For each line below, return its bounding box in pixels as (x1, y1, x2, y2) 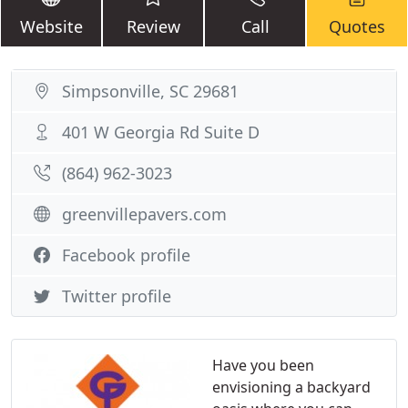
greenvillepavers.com (62, 203, 227, 225)
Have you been (212, 355, 314, 375)
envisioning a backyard (212, 377, 371, 397)
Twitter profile (62, 285, 171, 307)
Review (126, 15, 180, 37)
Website (19, 15, 83, 37)
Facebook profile (62, 244, 190, 266)
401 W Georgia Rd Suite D (62, 121, 260, 143)
